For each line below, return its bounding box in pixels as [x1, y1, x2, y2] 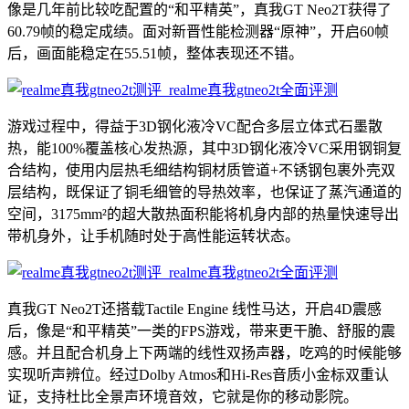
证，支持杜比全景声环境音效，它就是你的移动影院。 [7, 388, 358, 404]
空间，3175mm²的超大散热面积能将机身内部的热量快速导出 [7, 205, 399, 222]
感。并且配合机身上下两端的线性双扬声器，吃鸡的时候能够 [7, 344, 402, 361]
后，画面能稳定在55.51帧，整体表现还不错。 [7, 45, 303, 61]
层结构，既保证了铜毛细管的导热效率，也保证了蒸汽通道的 [7, 184, 402, 200]
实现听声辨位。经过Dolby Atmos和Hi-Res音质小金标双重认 [7, 366, 389, 383]
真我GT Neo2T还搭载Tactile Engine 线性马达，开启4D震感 [7, 300, 382, 317]
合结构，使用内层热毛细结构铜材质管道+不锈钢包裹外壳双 [7, 162, 395, 178]
